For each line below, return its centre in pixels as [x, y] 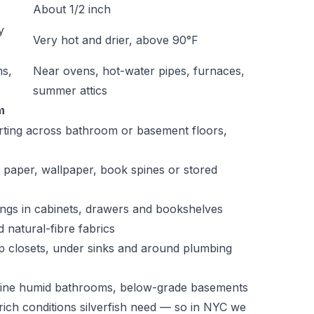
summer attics [70, 90]
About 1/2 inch [72, 9]
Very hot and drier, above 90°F [116, 40]
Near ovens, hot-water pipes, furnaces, [139, 71]
